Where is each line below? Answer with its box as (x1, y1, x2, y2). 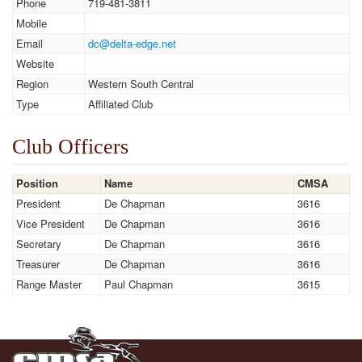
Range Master (16, 276, 82, 292)
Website (16, 56, 54, 71)
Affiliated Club (88, 96, 153, 112)
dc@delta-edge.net (88, 36, 176, 51)
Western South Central (88, 76, 194, 91)
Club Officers (12, 135, 128, 158)
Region (16, 76, 48, 91)
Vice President (16, 216, 85, 231)
